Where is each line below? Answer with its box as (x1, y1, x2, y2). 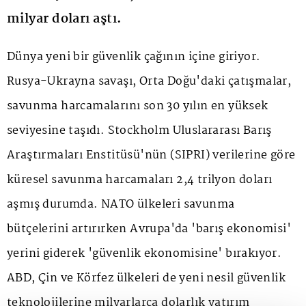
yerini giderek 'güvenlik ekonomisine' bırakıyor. (7, 245, 282, 264)
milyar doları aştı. (7, 9, 122, 30)
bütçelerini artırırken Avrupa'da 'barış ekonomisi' (7, 220, 291, 239)
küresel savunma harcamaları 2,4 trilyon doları (7, 171, 273, 190)
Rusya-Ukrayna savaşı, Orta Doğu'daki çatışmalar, (7, 72, 292, 92)
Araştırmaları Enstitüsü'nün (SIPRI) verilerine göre (7, 146, 296, 165)
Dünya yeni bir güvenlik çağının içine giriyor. (7, 48, 261, 67)
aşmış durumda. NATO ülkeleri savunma (7, 195, 235, 214)
